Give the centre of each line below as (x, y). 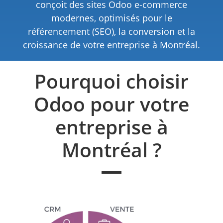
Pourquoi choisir (111, 81)
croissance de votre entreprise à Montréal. (111, 45)
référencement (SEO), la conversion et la (111, 31)
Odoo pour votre (111, 104)
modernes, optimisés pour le (111, 18)
